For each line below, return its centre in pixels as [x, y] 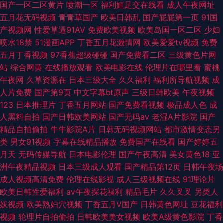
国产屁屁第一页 [171, 17]
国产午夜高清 [143, 154]
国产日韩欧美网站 [74, 117]
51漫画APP [55, 42]
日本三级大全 [93, 80]
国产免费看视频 [136, 105]
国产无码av [129, 117]
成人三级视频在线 [148, 179]
